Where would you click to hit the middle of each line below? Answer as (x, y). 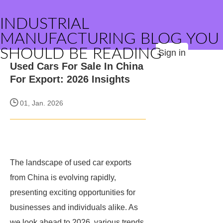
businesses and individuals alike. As (74, 207)
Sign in (172, 53)
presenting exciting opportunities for (73, 192)
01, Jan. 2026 (41, 103)
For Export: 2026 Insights (70, 79)
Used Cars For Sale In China (77, 66)
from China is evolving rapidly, (63, 177)
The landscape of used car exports (71, 163)
